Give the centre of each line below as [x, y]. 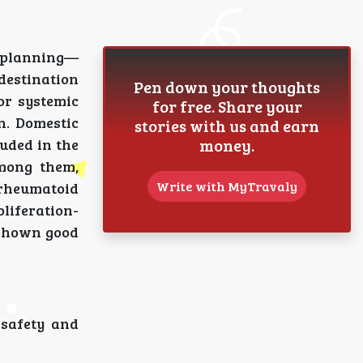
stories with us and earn [227, 126]
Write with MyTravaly [227, 186]
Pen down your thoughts [227, 87]
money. [227, 145]
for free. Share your [227, 106]
